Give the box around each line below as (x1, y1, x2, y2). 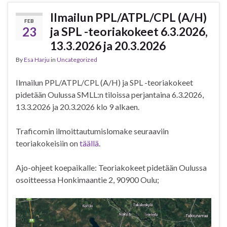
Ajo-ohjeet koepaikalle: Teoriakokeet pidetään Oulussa (16, 163, 207, 173)
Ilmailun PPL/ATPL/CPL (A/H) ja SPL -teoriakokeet (16, 78, 193, 88)
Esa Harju (24, 56, 50, 64)
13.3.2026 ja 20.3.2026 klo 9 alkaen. (16, 102, 139, 112)
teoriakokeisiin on (16, 138, 80, 148)
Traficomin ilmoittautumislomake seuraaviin (16, 126, 169, 136)
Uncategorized (57, 56, 97, 64)
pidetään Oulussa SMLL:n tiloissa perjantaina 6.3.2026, (16, 90, 204, 100)
